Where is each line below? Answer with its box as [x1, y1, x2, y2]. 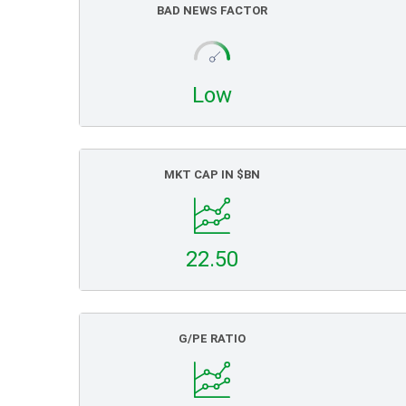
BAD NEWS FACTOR [157, 4, 267, 17]
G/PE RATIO [179, 332, 246, 345]
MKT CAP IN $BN [164, 168, 260, 181]
